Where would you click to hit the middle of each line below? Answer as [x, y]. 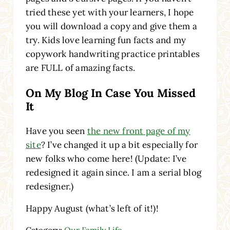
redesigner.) [50, 186]
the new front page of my [139, 131]
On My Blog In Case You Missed [110, 93]
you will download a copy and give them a [111, 26]
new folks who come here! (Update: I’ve [106, 158]
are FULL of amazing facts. [80, 68]
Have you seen [56, 131]
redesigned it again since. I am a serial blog [113, 172]
